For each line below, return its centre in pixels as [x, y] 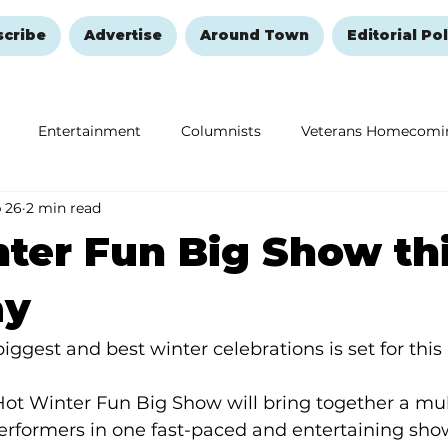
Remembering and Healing [208, 210]
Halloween [379, 210]
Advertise [122, 35]
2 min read [63, 207]
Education [37, 210]
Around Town [254, 35]
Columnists [221, 130]
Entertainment [89, 130]
